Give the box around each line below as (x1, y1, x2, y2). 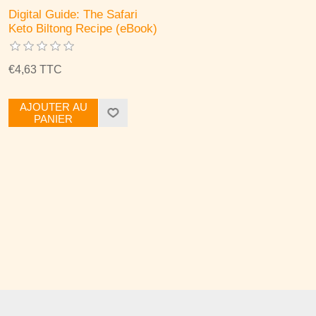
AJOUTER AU (19, 101, 87, 114)
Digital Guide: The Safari (8, 8, 138, 22)
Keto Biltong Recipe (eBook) (8, 22, 158, 36)
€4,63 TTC (8, 63, 63, 76)
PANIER (34, 113, 73, 126)
